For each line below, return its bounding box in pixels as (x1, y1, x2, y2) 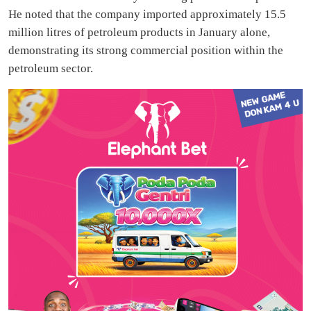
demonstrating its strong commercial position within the (8, 44, 283, 58)
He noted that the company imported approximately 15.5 (8, 8, 286, 22)
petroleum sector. (8, 62, 93, 76)
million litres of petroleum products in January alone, (8, 26, 270, 40)
